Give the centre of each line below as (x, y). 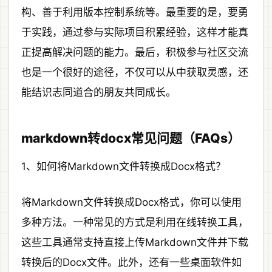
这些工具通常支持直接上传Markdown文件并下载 (135, 243)
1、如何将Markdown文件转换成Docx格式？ (124, 167)
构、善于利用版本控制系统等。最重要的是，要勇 (135, 12)
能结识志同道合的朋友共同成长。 (99, 93)
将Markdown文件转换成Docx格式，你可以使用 (131, 202)
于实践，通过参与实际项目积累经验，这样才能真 (135, 32)
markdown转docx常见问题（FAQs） (131, 138)
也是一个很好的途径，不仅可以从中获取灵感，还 (135, 73)
